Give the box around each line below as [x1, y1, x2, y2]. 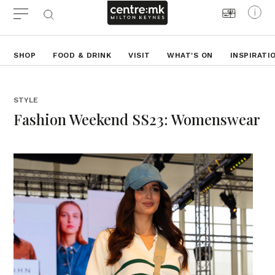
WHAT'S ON [167, 51, 213, 60]
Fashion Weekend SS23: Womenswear [14, 109, 261, 129]
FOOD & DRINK [53, 51, 112, 60]
